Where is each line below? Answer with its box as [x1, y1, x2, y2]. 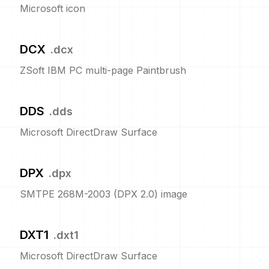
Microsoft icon [20, 2, 85, 14]
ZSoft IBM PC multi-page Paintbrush [20, 64, 186, 76]
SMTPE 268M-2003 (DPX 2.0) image [20, 188, 187, 200]
